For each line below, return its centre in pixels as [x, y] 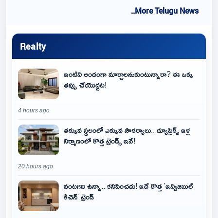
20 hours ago [36, 166]
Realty [33, 46]
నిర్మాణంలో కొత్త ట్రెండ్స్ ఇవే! [100, 141]
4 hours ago [34, 110]
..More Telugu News [165, 11]
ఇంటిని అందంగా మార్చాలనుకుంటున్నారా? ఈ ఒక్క [128, 74]
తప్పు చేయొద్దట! [85, 85]
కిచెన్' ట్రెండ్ [79, 197]
